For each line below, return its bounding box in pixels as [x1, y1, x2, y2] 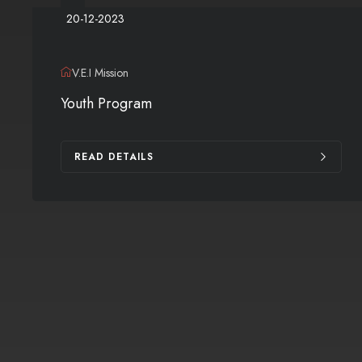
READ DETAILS [74, 149, 154, 164]
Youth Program [61, 93, 152, 114]
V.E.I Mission [72, 64, 128, 81]
